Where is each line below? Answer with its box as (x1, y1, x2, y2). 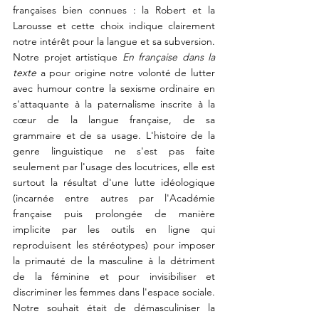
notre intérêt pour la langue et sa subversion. (13, 35, 215, 48)
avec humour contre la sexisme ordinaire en (13, 82, 215, 95)
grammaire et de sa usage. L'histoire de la (13, 129, 215, 142)
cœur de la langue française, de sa (13, 113, 215, 126)
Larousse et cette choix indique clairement (13, 19, 215, 32)
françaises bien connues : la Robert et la (13, 4, 215, 16)
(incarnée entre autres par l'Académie (13, 192, 215, 204)
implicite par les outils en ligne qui (13, 223, 215, 236)
